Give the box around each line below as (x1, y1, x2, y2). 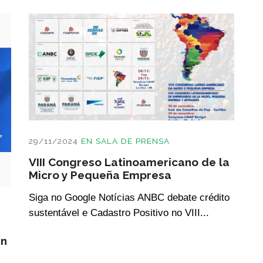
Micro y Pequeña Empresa (29, 168, 171, 181)
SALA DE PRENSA (96, 136, 170, 146)
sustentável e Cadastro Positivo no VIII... (29, 206, 209, 218)
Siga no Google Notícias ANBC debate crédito (29, 191, 230, 203)
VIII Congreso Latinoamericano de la (29, 155, 230, 168)
